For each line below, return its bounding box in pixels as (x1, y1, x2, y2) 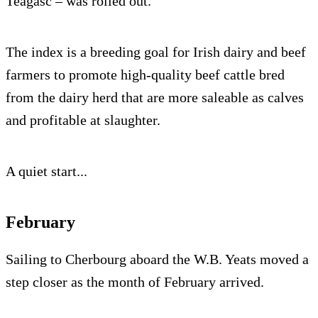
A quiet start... (6, 163, 87, 179)
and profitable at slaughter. (6, 111, 160, 128)
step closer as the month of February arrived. (6, 273, 264, 290)
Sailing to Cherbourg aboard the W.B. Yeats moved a (6, 251, 309, 267)
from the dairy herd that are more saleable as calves (6, 89, 304, 105)
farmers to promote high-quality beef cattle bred (6, 66, 285, 82)
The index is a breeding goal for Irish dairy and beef (6, 43, 306, 60)
